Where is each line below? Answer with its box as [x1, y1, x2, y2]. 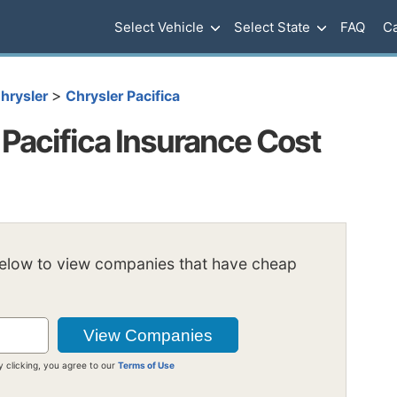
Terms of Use [118, 359, 175, 370]
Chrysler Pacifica [66, 88, 180, 105]
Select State [234, 19, 310, 35]
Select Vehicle [114, 19, 204, 35]
